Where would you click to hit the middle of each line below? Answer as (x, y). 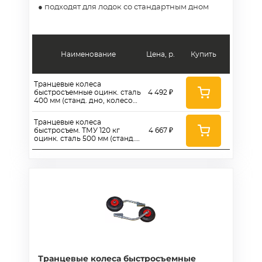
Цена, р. (161, 54)
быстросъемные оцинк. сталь (87, 92)
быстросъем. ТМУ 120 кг (77, 130)
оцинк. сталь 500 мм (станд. (85, 139)
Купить (204, 54)
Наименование (88, 54)
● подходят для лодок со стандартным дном (123, 7)
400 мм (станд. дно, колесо (83, 101)
